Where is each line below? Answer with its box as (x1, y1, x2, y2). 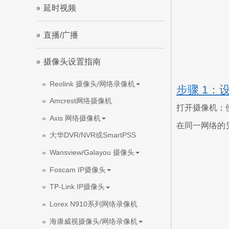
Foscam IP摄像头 (50, 165, 106, 174)
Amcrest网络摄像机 (50, 97, 112, 105)
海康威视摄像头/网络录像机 (50, 217, 138, 225)
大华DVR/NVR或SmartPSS (50, 131, 136, 140)
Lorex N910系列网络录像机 (50, 199, 138, 208)
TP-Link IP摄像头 (50, 182, 105, 191)
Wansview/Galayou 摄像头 (50, 148, 134, 157)
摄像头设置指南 (43, 57, 101, 66)
